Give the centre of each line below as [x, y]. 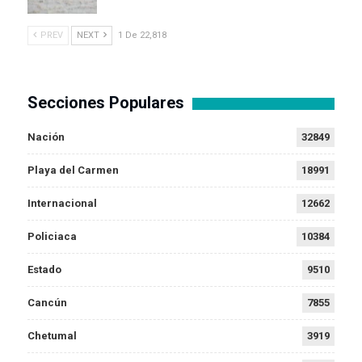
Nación [46, 137]
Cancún [47, 303]
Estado [44, 270]
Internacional [62, 204]
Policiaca [52, 237]
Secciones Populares [106, 103]
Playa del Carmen [73, 170]
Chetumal [52, 336]
